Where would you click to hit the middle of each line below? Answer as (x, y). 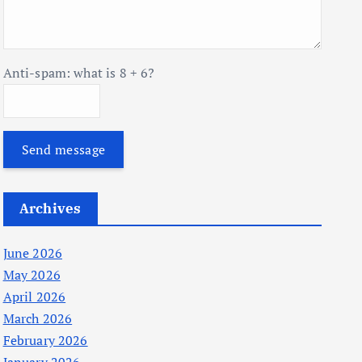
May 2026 (32, 275)
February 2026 (45, 341)
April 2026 (34, 297)
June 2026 (32, 253)
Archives (50, 209)
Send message (63, 150)
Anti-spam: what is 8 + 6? (79, 73)
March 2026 (38, 319)
